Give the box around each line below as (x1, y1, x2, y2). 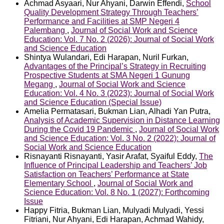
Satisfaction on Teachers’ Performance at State (24, 169, 189, 178)
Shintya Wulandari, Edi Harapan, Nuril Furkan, (24, 52, 188, 61)
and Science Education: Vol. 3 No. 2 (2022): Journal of (24, 133, 215, 142)
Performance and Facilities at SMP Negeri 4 (24, 16, 179, 25)
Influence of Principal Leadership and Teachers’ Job (24, 160, 207, 169)
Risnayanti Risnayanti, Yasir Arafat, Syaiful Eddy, (24, 151, 199, 160)
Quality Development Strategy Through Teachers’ (24, 7, 198, 16)
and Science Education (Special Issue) (24, 97, 161, 106)
